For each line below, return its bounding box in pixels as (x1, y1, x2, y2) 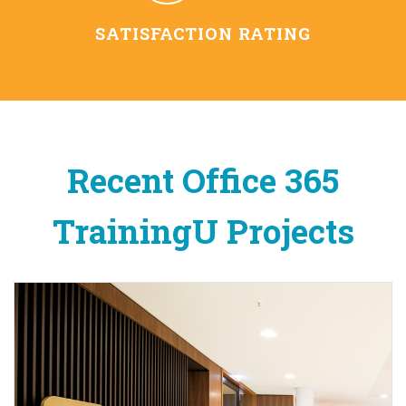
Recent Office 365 (67, 157, 339, 202)
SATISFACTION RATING (95, 22, 311, 44)
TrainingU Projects (52, 208, 354, 253)
